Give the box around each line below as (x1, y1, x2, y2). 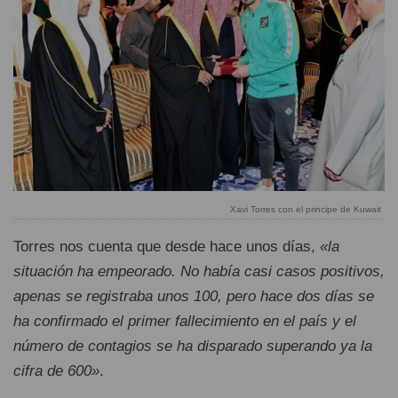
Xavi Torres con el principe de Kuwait (229, 204, 381, 215)
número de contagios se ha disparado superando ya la (13, 337, 372, 354)
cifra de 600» (13, 362, 99, 379)
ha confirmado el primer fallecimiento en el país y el (13, 312, 356, 330)
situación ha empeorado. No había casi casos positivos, (13, 262, 385, 280)
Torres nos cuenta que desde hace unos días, (13, 237, 320, 255)
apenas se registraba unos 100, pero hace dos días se (13, 287, 374, 305)
